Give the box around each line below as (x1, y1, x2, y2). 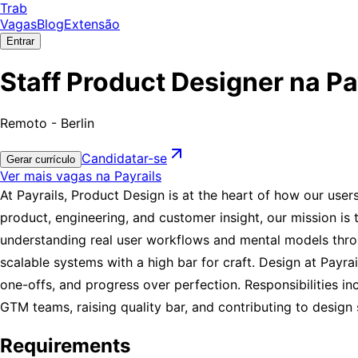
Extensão (64, 16, 120, 32)
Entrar (6, 35, 34, 47)
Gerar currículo (6, 153, 75, 165)
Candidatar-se (82, 149, 167, 166)
